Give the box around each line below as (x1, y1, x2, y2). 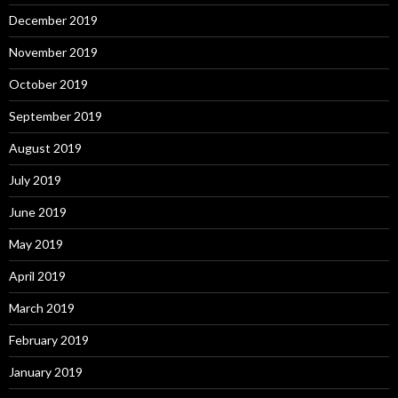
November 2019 (9, 44, 98, 60)
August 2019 (9, 140, 82, 156)
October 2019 (9, 76, 88, 92)
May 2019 (9, 236, 63, 252)
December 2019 (9, 12, 98, 28)
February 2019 (9, 332, 89, 348)
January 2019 (9, 364, 83, 380)
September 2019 (9, 108, 102, 124)
